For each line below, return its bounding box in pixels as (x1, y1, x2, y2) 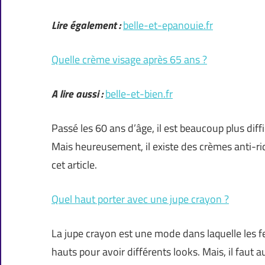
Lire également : (51, 17, 121, 34)
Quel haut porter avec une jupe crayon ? (51, 191, 229, 208)
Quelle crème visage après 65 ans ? (51, 51, 207, 68)
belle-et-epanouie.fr (123, 17, 213, 34)
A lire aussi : (51, 86, 103, 102)
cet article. (51, 157, 97, 173)
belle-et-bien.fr (105, 86, 173, 102)
